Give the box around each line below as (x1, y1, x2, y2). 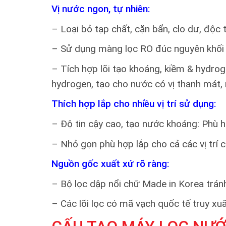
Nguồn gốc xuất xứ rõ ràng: (51, 158, 169, 170)
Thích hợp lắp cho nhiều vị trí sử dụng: (51, 98, 216, 110)
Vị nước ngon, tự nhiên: (51, 3, 150, 15)
